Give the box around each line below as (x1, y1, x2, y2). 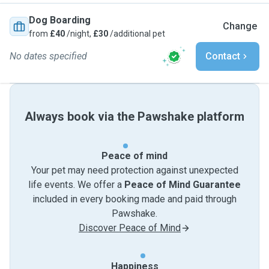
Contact (205, 50, 240, 62)
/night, (65, 29, 93, 38)
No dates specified (10, 50, 87, 62)
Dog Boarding (29, 14, 91, 26)
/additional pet (108, 29, 165, 38)
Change (223, 20, 257, 32)
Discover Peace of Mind (79, 222, 181, 234)
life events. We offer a (28, 179, 124, 190)
